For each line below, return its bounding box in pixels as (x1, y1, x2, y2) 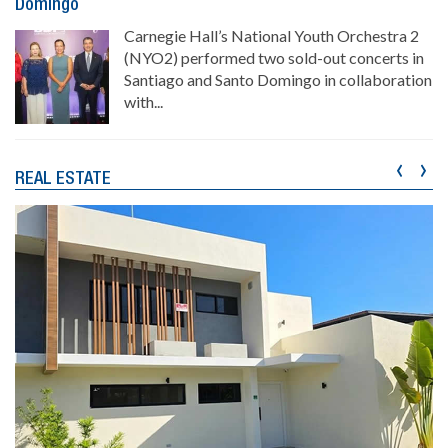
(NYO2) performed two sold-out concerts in (124, 48, 424, 68)
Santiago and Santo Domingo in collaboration (124, 70, 432, 90)
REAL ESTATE (15, 171, 111, 188)
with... (124, 92, 163, 112)
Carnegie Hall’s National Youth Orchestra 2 (124, 26, 419, 46)
